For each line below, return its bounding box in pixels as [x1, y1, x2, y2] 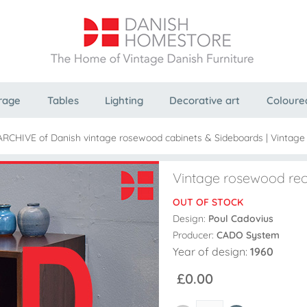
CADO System [217, 228, 280, 241]
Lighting [104, 94, 143, 107]
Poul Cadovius [208, 212, 273, 225]
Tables [47, 94, 79, 107]
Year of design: [173, 244, 250, 258]
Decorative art [169, 94, 241, 107]
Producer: [173, 228, 217, 241]
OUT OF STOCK [173, 195, 243, 208]
